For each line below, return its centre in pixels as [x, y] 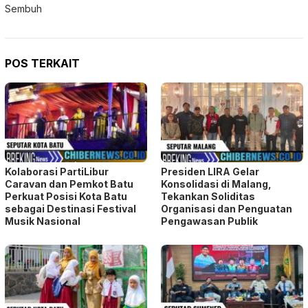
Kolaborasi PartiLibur [57, 171]
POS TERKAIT [42, 63]
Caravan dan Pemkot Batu [69, 184]
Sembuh [23, 8]
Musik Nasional [43, 221]
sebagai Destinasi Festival [70, 208]
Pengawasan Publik [209, 221]
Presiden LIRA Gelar [210, 171]
